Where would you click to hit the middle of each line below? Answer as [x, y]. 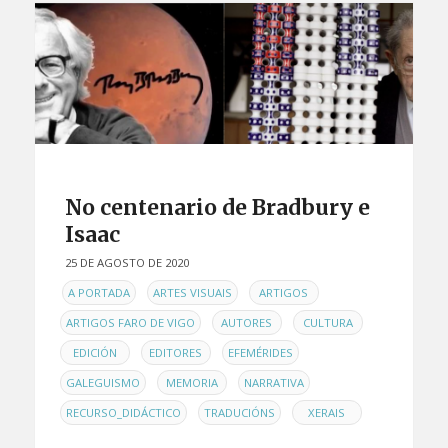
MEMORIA [191, 382]
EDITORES [176, 352]
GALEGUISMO [102, 382]
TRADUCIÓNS [239, 412]
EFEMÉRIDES [260, 352]
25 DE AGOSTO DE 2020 [126, 263]
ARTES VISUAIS [192, 292]
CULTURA [327, 322]
